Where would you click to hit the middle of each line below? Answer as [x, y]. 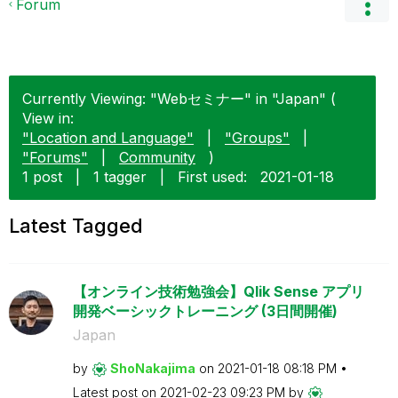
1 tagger [120, 177]
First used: [212, 177]
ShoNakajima [152, 368]
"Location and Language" [108, 138]
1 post [42, 177]
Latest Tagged [76, 226]
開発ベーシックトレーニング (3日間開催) [205, 311]
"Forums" [55, 157]
